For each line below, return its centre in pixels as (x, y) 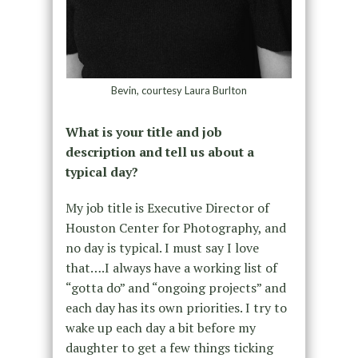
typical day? (101, 172)
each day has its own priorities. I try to (176, 308)
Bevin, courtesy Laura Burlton (179, 91)
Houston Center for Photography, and (175, 228)
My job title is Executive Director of (167, 208)
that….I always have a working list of (171, 268)
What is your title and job (143, 132)
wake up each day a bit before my (160, 328)
